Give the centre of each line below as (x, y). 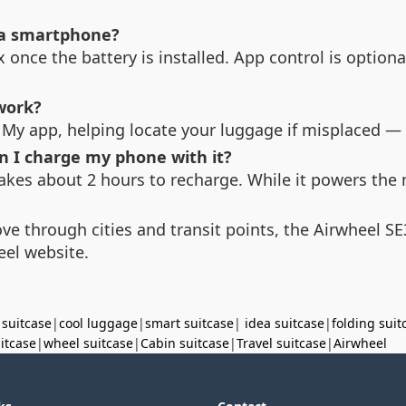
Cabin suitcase (185, 343)
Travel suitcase (281, 343)
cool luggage (98, 323)
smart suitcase (189, 323)
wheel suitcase (88, 343)
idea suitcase (285, 323)
